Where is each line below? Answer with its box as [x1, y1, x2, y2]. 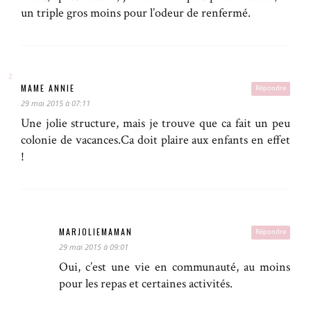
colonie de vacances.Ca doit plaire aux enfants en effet [21, 132, 290, 149]
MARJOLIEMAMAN [59, 226, 133, 238]
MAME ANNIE [21, 82, 75, 94]
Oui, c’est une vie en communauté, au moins [59, 259, 290, 276]
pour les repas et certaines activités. [59, 276, 233, 292]
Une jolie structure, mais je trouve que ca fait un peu [21, 115, 290, 132]
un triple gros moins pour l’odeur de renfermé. [21, 5, 251, 22]
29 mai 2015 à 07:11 [21, 98, 90, 109]
